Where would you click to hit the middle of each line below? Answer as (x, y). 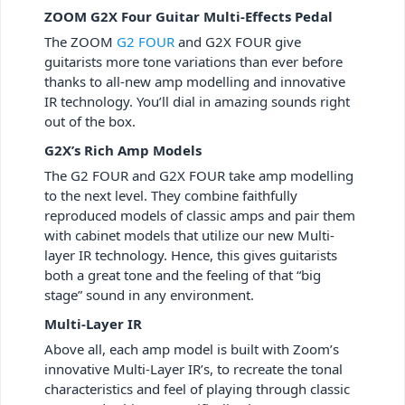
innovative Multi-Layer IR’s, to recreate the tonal (193, 368)
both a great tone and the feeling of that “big (183, 274)
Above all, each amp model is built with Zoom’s (192, 348)
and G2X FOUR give (238, 41)
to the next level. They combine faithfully (171, 195)
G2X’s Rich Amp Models (123, 150)
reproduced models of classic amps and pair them (200, 215)
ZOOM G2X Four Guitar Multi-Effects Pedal (188, 16)
